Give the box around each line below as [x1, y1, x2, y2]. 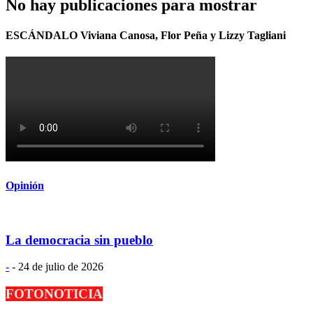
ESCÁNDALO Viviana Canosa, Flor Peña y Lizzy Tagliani [6, 29, 286, 42]
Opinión [6, 179, 44, 191]
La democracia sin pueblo [6, 232, 153, 247]
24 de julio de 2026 [18, 261, 103, 273]
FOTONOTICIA [6, 286, 103, 301]
